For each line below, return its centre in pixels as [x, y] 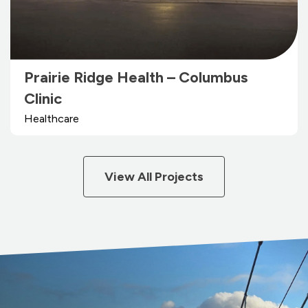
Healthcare [52, 119]
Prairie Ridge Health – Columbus [136, 77]
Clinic [43, 99]
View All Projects [154, 177]
